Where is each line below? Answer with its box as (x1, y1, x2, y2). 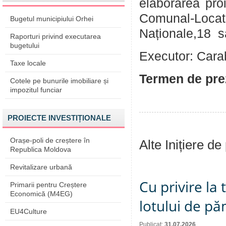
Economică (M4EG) (10, 190, 73, 198)
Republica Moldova (10, 145, 71, 153)
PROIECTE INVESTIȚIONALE (8, 114, 111, 122)
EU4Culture (10, 207, 47, 215)
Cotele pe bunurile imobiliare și (10, 77, 108, 85)
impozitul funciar (10, 86, 62, 94)
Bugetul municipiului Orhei (10, 15, 93, 23)
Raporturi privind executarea (10, 32, 101, 40)
